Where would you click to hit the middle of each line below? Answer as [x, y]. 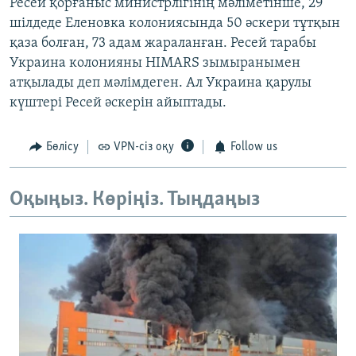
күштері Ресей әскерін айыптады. [118, 103]
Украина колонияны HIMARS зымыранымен [155, 64]
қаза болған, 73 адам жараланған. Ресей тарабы [163, 44]
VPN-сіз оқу [144, 147]
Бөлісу [62, 147]
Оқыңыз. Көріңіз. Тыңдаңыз [135, 199]
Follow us [253, 147]
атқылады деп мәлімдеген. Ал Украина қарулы [161, 83]
